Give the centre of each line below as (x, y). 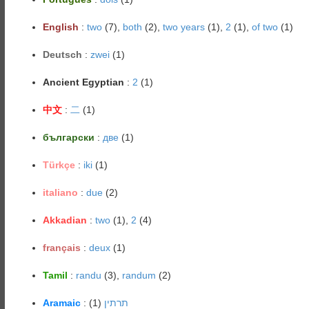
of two (265, 27)
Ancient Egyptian (83, 82)
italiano (60, 192)
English (60, 27)
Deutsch (62, 54)
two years (183, 27)
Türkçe (59, 165)
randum (139, 275)
